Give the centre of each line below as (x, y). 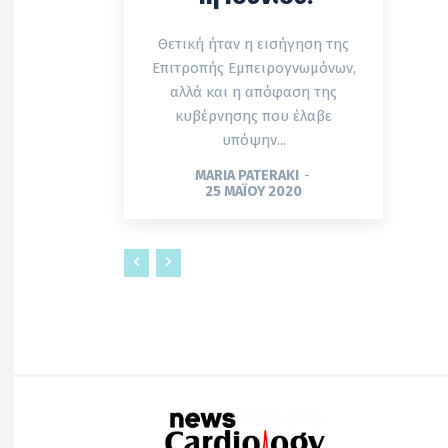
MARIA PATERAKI (247, 175)
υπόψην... (253, 140)
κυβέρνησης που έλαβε (253, 116)
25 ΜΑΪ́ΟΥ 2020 (253, 191)
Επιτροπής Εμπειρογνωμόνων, (253, 68)
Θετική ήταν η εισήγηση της (253, 44)
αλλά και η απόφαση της (253, 92)
